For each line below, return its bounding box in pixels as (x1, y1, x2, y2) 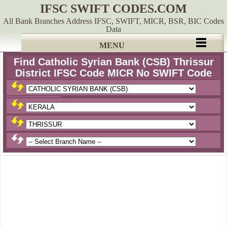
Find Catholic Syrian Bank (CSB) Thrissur (13, 56, 214, 67)
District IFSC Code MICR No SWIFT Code (15, 67, 212, 79)
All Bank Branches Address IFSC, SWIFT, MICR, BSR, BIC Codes (3, 17, 224, 25)
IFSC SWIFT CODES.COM (40, 2, 187, 15)
